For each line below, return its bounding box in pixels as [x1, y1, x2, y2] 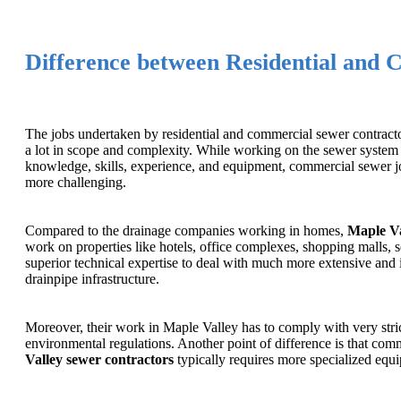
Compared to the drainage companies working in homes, [25, 223, 347, 239]
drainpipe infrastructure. [25, 271, 159, 287]
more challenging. [25, 175, 126, 191]
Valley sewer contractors [25, 352, 174, 368]
